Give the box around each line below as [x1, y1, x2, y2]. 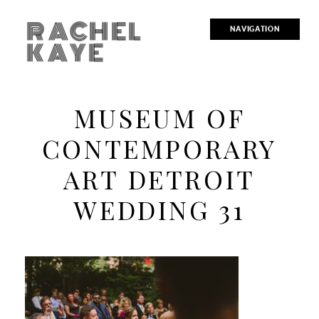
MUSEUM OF [73, 100, 246, 135]
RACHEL [26, 15, 145, 50]
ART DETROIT [63, 161, 256, 196]
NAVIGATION [229, 25, 281, 33]
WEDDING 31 [73, 192, 246, 226]
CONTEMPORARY [41, 130, 278, 165]
